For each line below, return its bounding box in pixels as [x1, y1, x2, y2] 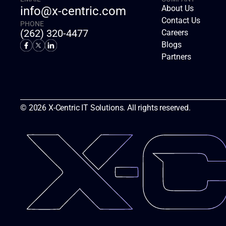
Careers [161, 28, 188, 37]
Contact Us [161, 16, 200, 25]
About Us [161, 4, 194, 13]
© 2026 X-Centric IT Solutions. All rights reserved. [20, 103, 191, 112]
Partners [161, 52, 191, 62]
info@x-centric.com [20, 4, 126, 18]
